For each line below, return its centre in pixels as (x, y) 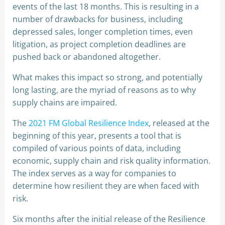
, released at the (179, 123)
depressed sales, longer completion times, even (103, 31)
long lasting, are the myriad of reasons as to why (104, 90)
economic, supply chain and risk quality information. (111, 160)
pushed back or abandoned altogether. (87, 57)
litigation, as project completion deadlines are (99, 44)
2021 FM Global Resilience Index (89, 123)
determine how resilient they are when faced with (106, 186)
